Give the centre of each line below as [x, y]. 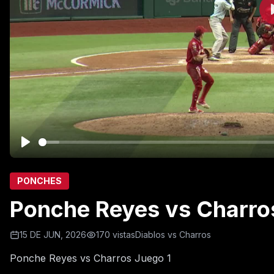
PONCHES [39, 181]
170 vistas [116, 235]
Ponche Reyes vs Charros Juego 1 [91, 258]
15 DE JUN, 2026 [53, 235]
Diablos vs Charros [173, 235]
